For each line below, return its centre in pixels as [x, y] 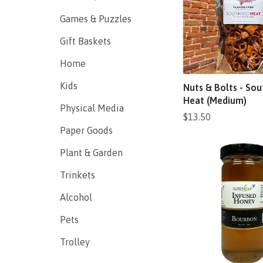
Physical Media [92, 108]
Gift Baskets [85, 41]
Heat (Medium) [215, 100]
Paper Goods [86, 130]
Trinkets [77, 175]
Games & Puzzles [96, 19]
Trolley [75, 242]
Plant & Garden [91, 153]
